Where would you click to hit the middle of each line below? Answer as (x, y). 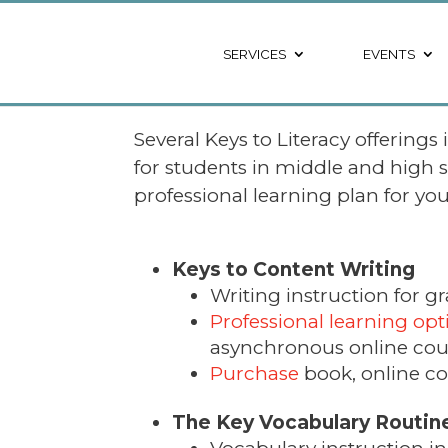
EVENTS (388, 53)
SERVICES (254, 53)
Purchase (255, 373)
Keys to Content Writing (294, 269)
